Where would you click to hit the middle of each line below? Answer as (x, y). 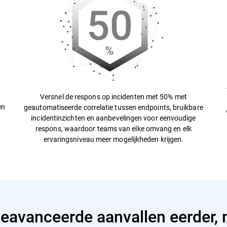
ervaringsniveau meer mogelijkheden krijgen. (113, 139)
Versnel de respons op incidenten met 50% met (113, 97)
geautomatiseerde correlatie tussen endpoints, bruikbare (113, 107)
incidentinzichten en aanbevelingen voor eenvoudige (113, 118)
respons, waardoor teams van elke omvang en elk (113, 129)
